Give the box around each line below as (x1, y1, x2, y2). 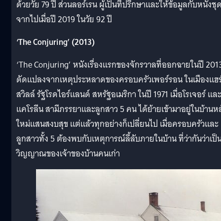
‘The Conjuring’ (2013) (16, 35, 97, 49)
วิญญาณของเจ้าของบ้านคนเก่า (16, 146, 122, 161)
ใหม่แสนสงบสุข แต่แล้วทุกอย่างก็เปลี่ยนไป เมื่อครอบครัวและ (16, 116, 219, 131)
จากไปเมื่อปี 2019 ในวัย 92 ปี (16, 12, 116, 27)
